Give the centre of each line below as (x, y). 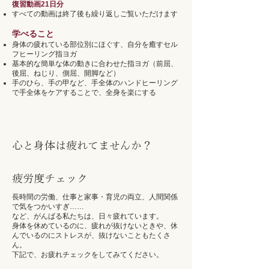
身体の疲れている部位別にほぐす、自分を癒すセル (95, 44)
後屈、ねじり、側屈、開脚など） (66, 73)
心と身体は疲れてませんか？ (82, 145)
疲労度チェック (50, 178)
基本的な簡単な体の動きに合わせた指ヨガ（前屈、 (95, 64)
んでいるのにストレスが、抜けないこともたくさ (91, 235)
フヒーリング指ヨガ (44, 54)
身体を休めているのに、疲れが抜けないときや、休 (95, 226)
